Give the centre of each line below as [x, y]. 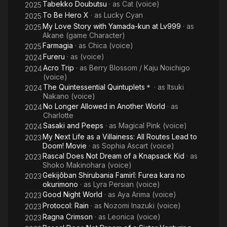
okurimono [60, 184]
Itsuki [176, 87]
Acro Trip [59, 68]
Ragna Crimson [68, 217]
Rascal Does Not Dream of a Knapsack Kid [113, 156]
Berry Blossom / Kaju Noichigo [140, 68]
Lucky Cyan [123, 15]
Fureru [54, 56]
